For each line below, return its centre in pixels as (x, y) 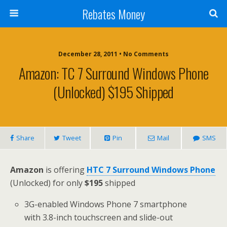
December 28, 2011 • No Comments (113, 54)
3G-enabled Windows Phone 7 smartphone (106, 204)
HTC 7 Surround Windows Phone (151, 170)
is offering (65, 170)
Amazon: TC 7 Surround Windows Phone (113, 73)
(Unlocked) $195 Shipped (113, 92)
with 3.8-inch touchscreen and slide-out (99, 217)
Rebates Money (113, 14)
